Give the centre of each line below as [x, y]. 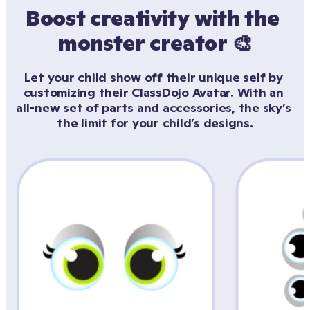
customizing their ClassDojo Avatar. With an [153, 93]
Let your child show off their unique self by [153, 77]
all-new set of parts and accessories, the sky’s [154, 108]
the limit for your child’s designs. [155, 123]
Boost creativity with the [153, 19]
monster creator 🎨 [155, 44]
